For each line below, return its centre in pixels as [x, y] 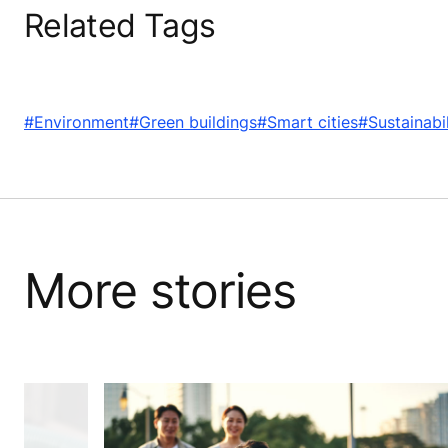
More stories [160, 291]
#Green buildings [193, 122]
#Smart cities [307, 122]
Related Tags [120, 26]
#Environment [76, 122]
